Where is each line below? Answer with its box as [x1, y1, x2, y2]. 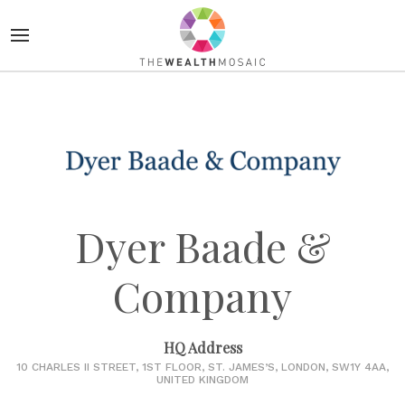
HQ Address [163, 337, 242, 357]
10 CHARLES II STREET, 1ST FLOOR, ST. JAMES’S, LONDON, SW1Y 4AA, [16, 360, 389, 373]
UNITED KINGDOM [156, 372, 249, 386]
